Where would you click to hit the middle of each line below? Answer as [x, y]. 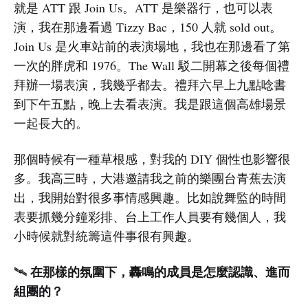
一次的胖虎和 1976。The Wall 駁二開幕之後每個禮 [152, 66]
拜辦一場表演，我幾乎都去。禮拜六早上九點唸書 [150, 85]
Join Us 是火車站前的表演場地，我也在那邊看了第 [152, 46]
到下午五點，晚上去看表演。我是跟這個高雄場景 [150, 104]
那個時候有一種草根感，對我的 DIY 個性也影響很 [152, 159]
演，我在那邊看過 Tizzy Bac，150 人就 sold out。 [148, 27]
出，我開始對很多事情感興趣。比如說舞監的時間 [150, 198]
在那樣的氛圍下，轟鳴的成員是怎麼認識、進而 [158, 272]
